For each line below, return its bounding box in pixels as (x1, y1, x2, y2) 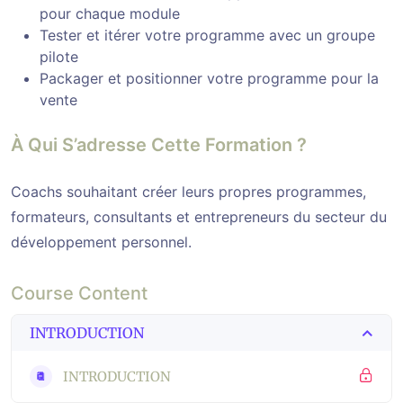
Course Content (11, 282, 148, 304)
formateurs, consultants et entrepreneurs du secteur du (11, 207, 387, 226)
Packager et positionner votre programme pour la (40, 68, 379, 87)
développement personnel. (11, 232, 192, 251)
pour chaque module (40, 4, 180, 22)
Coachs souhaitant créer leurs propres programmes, (11, 182, 366, 201)
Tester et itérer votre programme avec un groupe (40, 25, 375, 44)
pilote (40, 47, 78, 66)
